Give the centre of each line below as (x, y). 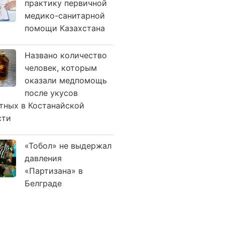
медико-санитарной (65, 15)
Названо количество (66, 55)
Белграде (43, 183)
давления (43, 158)
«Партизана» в (54, 171)
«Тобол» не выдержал (68, 145)
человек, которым (61, 68)
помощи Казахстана (65, 28)
